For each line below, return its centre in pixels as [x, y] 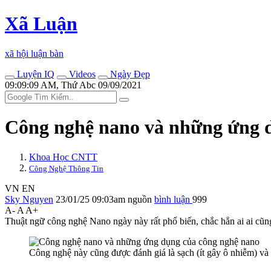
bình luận [173, 199]
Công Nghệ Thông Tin [66, 168]
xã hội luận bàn [34, 53]
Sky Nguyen [29, 199]
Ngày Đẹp [129, 74]
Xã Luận [41, 24]
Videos [81, 74]
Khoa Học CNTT [63, 157]
